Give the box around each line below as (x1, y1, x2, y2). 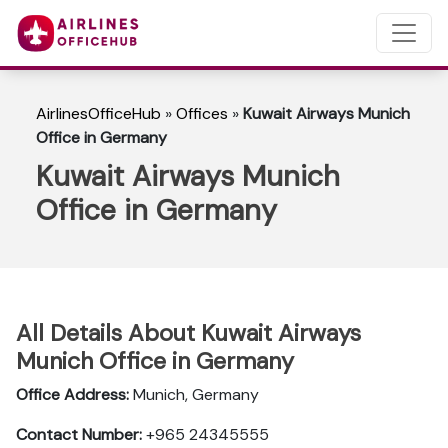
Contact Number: (16, 424, 142, 445)
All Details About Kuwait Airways (16, 318, 361, 348)
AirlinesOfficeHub (36, 103, 161, 124)
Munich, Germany (129, 384, 259, 405)
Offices (176, 103, 228, 124)
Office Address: (16, 384, 129, 405)
